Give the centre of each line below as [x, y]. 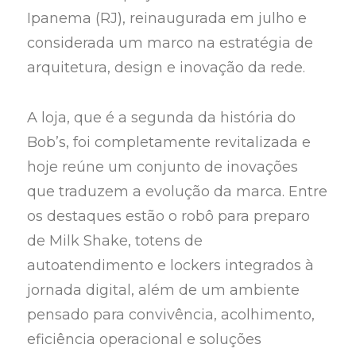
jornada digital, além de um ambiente [164, 290]
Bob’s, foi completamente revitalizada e [169, 142]
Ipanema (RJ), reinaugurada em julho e [167, 19]
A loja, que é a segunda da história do [162, 117]
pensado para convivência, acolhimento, [171, 314]
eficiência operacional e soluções [145, 339]
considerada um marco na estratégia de [170, 43]
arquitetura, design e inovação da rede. [166, 68]
